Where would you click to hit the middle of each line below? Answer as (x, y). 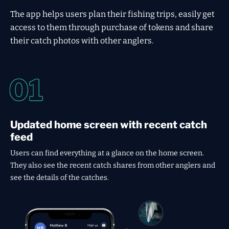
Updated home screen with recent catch (109, 125)
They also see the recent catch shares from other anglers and (113, 165)
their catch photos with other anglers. (82, 41)
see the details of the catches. (60, 178)
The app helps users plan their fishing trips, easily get (112, 14)
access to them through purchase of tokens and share (112, 27)
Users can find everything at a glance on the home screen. (107, 153)
